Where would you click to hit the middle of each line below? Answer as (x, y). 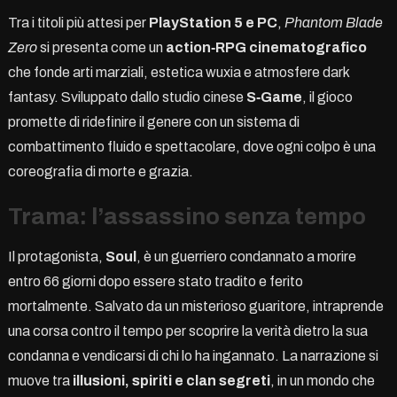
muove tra (40, 380)
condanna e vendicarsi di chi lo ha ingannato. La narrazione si (193, 355)
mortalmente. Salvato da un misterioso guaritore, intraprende (195, 306)
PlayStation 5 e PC (213, 22)
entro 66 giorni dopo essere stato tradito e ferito (155, 281)
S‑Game (274, 97)
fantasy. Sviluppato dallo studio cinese (127, 97)
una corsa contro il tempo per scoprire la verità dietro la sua (187, 331)
